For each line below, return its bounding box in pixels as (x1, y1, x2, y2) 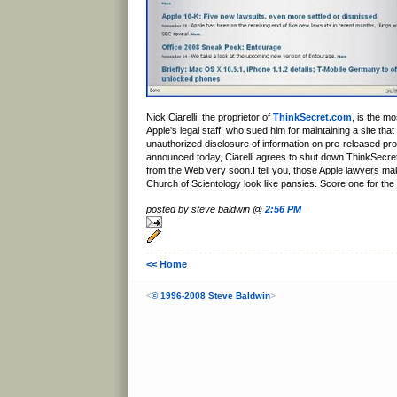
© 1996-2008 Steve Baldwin (152, 291, 270, 301)
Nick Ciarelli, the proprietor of (146, 112, 273, 123)
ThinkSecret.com (273, 112, 352, 123)
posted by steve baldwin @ (146, 203, 265, 214)
